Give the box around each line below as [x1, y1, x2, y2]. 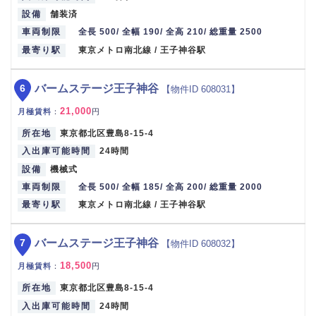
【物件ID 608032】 [162, 238, 240, 249]
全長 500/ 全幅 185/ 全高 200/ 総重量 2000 [78, 181, 263, 192]
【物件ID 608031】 [162, 83, 240, 95]
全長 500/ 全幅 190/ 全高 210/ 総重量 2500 [78, 27, 263, 37]
